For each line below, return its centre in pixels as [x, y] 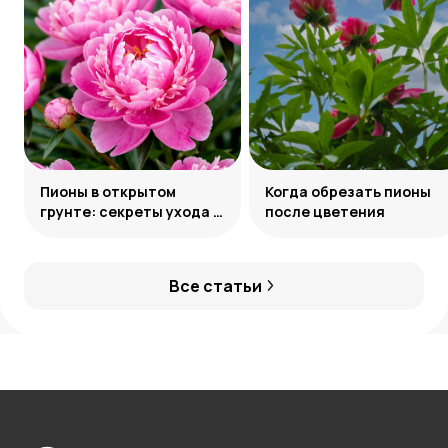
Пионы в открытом [108, 191]
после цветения [325, 211]
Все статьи [215, 285]
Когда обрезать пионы [348, 191]
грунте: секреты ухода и [131, 211]
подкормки [80, 231]
